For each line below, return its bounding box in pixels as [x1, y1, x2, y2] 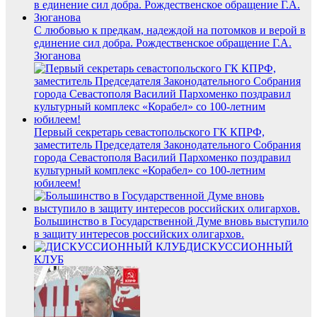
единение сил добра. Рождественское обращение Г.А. [34, 36, 292, 49]
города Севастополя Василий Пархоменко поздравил [34, 151, 291, 163]
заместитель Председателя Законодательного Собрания [34, 138, 301, 151]
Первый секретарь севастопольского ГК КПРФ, [34, 125, 265, 138]
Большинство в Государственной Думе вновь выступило [34, 214, 309, 227]
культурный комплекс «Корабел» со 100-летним [34, 163, 265, 176]
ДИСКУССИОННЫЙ [185, 240, 293, 253]
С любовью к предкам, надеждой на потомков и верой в [34, 23, 306, 36]
